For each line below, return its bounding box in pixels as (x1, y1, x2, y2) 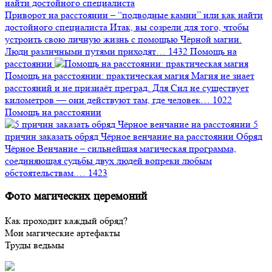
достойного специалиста (5, 21, 107, 33)
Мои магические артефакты (5, 227, 120, 239)
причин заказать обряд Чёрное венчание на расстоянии (5, 130, 234, 142)
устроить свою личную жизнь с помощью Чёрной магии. (5, 33, 242, 45)
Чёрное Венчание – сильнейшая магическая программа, (5, 142, 236, 154)
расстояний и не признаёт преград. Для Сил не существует (5, 81, 249, 93)
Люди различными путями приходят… (5, 45, 166, 57)
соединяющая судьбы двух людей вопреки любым (5, 154, 212, 166)
